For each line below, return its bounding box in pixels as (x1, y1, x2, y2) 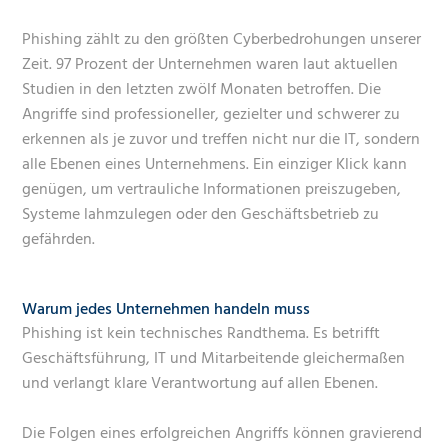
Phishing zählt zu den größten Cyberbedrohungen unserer (22, 26, 422, 53)
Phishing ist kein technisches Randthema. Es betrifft (22, 320, 381, 347)
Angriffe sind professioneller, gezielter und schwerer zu (22, 101, 401, 128)
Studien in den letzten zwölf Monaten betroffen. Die (22, 76, 382, 103)
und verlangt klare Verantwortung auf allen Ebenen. (22, 370, 379, 397)
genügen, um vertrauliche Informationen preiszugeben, (22, 176, 402, 203)
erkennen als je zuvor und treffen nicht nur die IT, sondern (22, 126, 421, 153)
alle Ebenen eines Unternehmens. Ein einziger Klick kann (22, 151, 408, 178)
